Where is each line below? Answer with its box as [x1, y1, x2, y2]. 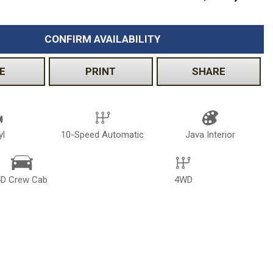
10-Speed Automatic [61, 129, 144, 141]
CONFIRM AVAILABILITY [44, 33, 160, 46]
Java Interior [185, 129, 236, 141]
